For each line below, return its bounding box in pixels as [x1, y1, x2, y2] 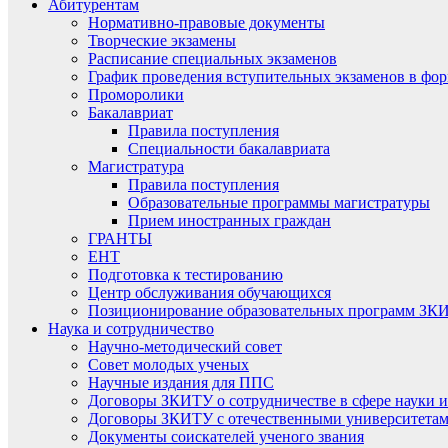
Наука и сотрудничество [48, 320, 214, 337]
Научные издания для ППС [88, 374, 274, 391]
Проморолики [88, 86, 184, 103]
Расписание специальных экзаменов [88, 50, 337, 67]
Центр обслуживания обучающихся [88, 284, 331, 301]
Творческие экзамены [88, 32, 236, 49]
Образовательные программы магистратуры [128, 194, 430, 211]
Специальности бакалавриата [128, 140, 330, 157]
